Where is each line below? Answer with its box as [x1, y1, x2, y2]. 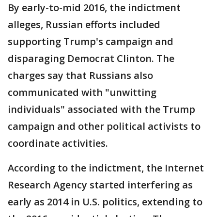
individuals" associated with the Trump [8, 103, 195, 116]
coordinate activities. [8, 137, 108, 150]
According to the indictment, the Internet [8, 161, 204, 175]
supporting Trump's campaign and [8, 35, 173, 48]
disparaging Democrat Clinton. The [8, 52, 174, 65]
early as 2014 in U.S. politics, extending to [8, 195, 202, 209]
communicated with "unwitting [8, 86, 156, 99]
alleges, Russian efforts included [8, 18, 160, 31]
